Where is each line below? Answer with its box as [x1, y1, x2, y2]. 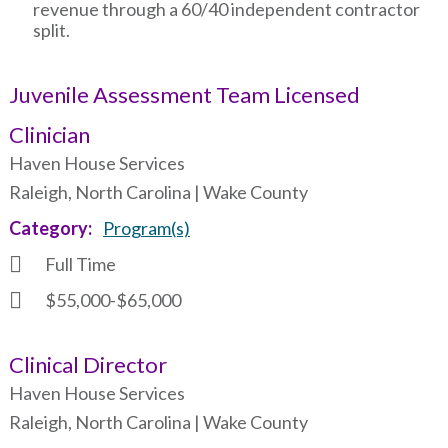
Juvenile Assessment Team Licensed [8, 80, 360, 108]
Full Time [44, 252, 116, 275]
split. [32, 18, 70, 41]
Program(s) [102, 216, 190, 239]
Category [8, 216, 88, 239]
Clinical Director [8, 351, 167, 379]
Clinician [8, 120, 90, 148]
